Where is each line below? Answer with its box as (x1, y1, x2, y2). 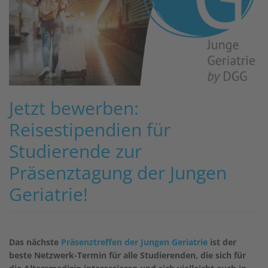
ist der (208, 236, 236, 248)
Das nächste (9, 236, 61, 248)
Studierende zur (9, 138, 142, 163)
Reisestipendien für (9, 117, 170, 142)
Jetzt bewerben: (9, 95, 139, 120)
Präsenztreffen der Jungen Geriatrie (61, 236, 208, 248)
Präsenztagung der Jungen (9, 160, 227, 185)
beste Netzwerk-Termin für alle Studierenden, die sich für (9, 249, 246, 261)
